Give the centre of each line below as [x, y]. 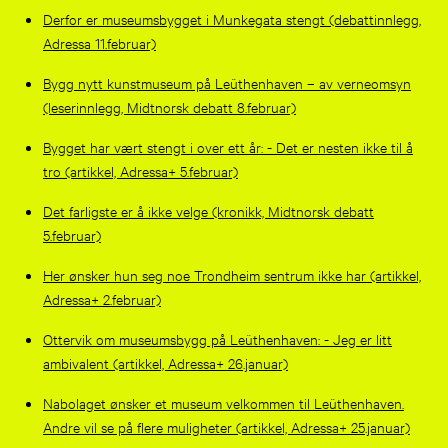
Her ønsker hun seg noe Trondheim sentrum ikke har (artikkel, [231, 274]
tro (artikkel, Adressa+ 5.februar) [140, 170]
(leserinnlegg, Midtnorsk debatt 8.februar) [169, 106]
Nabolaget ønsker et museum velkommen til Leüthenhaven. [223, 402]
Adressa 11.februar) [99, 42]
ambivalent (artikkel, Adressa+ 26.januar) [165, 362]
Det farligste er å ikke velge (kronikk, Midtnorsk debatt [208, 210]
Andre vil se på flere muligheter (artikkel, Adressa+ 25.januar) [226, 426]
